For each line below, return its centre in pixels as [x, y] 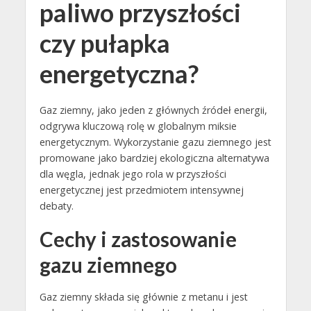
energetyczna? [119, 74]
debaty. [56, 205]
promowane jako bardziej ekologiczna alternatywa [154, 158]
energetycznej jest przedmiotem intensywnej [141, 190]
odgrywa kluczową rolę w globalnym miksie [138, 126]
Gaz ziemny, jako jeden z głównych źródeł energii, [153, 110]
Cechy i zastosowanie [138, 239]
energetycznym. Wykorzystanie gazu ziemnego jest [155, 142]
